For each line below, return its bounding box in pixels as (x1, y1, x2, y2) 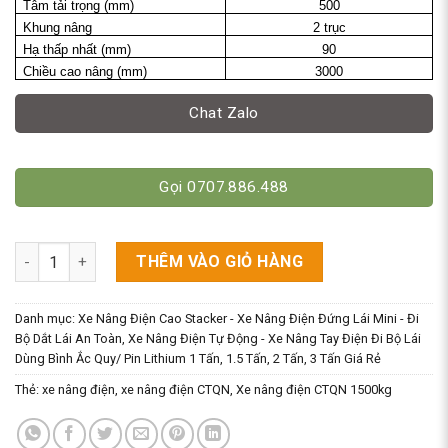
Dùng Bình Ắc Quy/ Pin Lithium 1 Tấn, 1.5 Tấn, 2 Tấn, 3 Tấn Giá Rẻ (15, 351, 381, 367)
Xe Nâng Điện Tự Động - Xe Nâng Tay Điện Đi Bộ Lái (128, 331, 421, 347)
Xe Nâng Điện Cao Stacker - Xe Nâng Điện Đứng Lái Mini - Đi (78, 311, 419, 327)
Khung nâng (23, 21, 93, 36)
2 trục (312, 21, 346, 36)
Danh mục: (15, 311, 78, 327)
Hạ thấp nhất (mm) (23, 43, 132, 58)
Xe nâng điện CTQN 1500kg (236, 382, 392, 398)
